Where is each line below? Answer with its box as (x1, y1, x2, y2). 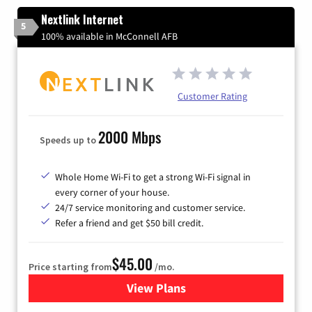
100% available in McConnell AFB (41, 29, 178, 42)
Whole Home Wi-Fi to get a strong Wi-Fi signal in (55, 170, 251, 183)
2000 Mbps (98, 125, 161, 148)
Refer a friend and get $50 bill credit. (55, 216, 203, 229)
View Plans (126, 279, 186, 296)
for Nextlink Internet (155, 279, 268, 296)
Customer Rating (178, 89, 247, 102)
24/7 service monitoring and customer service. (55, 201, 245, 214)
